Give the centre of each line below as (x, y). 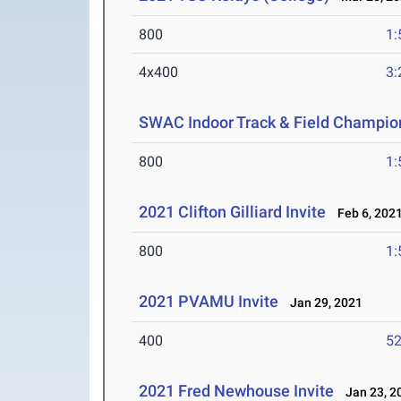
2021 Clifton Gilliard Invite (233, 212)
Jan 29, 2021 (323, 303)
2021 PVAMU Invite (209, 302)
